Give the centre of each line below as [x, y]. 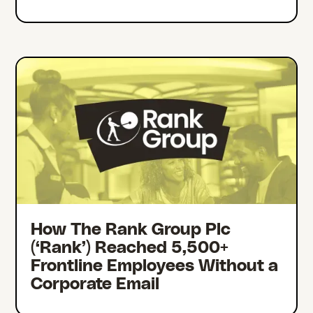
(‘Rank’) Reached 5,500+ [130, 248]
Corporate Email [95, 285]
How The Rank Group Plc [131, 230]
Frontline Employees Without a [155, 267]
